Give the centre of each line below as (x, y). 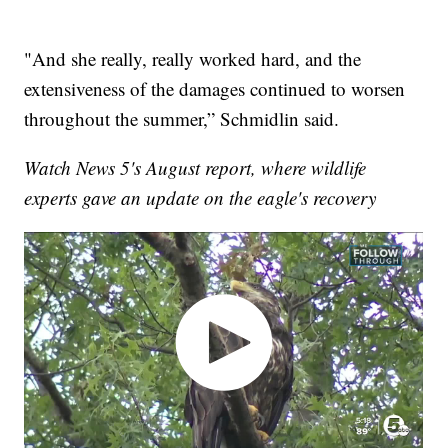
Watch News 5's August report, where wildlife (195, 168)
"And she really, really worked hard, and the (193, 59)
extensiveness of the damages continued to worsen (215, 89)
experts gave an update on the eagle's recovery (200, 198)
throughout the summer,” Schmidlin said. (182, 119)
